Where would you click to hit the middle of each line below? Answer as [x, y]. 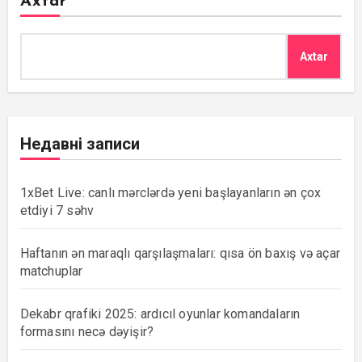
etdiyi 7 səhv [57, 210]
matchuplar [51, 271]
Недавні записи [80, 143]
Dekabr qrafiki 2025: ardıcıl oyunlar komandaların [160, 314]
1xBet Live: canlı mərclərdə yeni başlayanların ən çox [170, 192]
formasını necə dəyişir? [87, 331]
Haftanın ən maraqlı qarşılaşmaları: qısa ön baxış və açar [180, 253]
